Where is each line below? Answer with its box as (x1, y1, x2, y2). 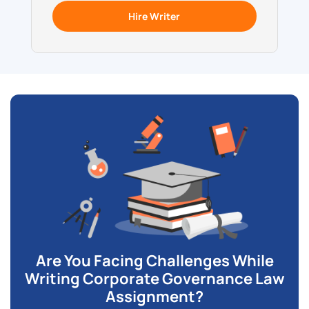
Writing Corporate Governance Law (24, 268, 285, 290)
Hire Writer (128, 9, 181, 23)
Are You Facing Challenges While (35, 250, 274, 272)
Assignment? (106, 286, 203, 308)
